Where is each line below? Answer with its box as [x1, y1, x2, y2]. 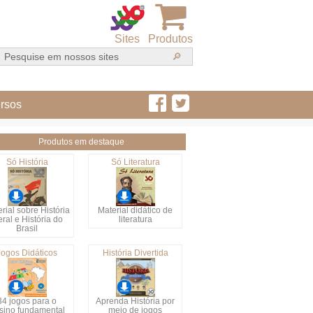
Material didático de [98, 205, 173, 215]
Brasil [16, 224, 38, 233]
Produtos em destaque [38, 137, 124, 147]
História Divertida [102, 248, 168, 258]
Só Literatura [110, 157, 160, 167]
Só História [6, 157, 48, 167]
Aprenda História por [96, 296, 175, 306]
